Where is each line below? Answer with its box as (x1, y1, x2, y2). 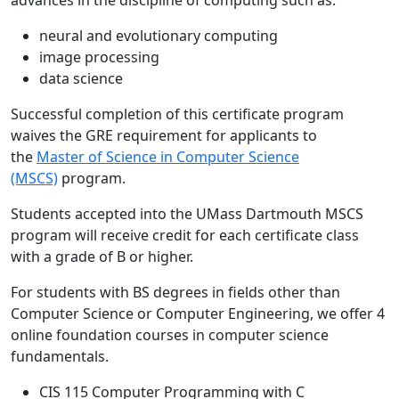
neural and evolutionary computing (39, 26, 278, 45)
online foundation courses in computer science (11, 325, 329, 345)
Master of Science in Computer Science (37, 147, 299, 167)
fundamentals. (11, 346, 112, 366)
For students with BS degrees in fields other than (11, 282, 340, 302)
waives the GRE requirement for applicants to (11, 126, 317, 145)
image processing (39, 47, 159, 67)
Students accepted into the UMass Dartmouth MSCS (11, 204, 363, 224)
